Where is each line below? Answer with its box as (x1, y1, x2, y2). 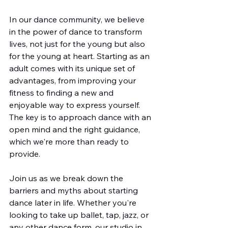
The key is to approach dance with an (9, 112, 153, 122)
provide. (9, 149, 40, 159)
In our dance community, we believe (9, 14, 147, 24)
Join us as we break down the (9, 173, 125, 183)
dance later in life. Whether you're (9, 197, 138, 208)
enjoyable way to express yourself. (9, 100, 142, 110)
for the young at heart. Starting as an (9, 51, 152, 61)
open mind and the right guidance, (9, 124, 142, 134)
